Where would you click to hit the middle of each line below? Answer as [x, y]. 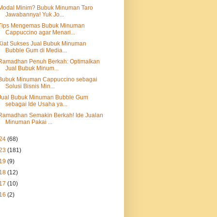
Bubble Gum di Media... [36, 50]
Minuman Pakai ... [29, 122]
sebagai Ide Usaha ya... [36, 104]
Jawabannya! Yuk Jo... [34, 15]
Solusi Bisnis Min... [30, 86]
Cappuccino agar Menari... [40, 32]
